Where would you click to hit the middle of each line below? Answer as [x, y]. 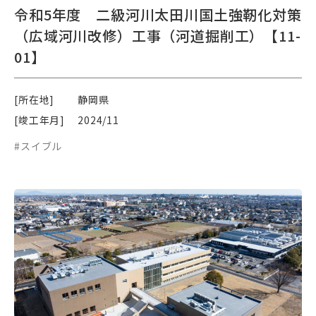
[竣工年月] [40, 120]
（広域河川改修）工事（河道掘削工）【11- [158, 35]
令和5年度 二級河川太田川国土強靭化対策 [158, 14]
